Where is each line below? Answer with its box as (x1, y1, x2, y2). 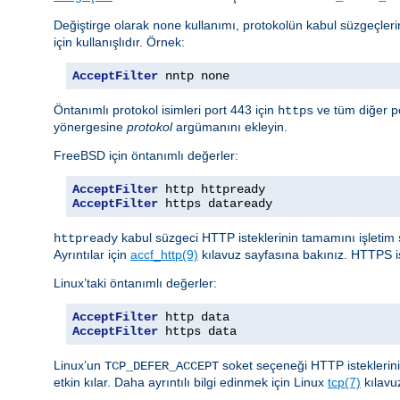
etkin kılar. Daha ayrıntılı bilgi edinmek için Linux (54, 374, 328, 389)
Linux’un (54, 357, 104, 372)
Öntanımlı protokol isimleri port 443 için (54, 102, 278, 117)
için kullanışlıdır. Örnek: (54, 34, 185, 49)
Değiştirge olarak (54, 17, 153, 32)
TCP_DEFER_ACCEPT (104, 358, 219, 373)
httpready (54, 230, 118, 246)
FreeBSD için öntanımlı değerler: (54, 147, 238, 162)
